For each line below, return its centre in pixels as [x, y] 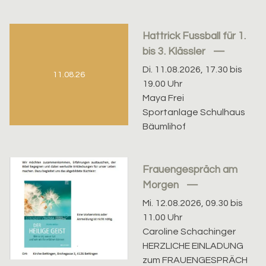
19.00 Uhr [163, 83]
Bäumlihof [164, 126]
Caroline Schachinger [189, 232]
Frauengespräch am [190, 170]
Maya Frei [164, 98]
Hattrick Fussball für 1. [194, 36]
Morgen [162, 185]
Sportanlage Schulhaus [194, 112]
